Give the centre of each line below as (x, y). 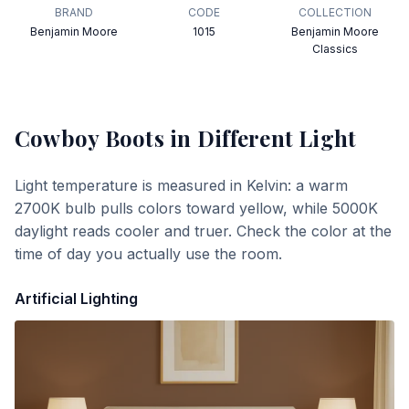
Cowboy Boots (89, 138)
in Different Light (260, 138)
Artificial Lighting (76, 299)
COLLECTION (335, 12)
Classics (335, 49)
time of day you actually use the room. (148, 254)
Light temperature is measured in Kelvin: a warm (181, 185)
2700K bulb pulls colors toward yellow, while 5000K (196, 208)
